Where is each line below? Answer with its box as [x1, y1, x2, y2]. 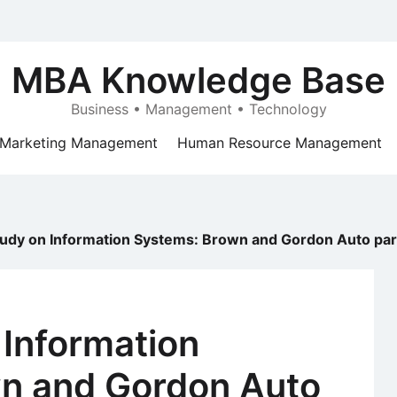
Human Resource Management [177, 134, 382, 152]
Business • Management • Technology [70, 100, 327, 118]
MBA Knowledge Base [12, 58, 385, 102]
